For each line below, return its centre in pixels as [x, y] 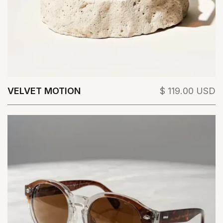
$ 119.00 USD [188, 91]
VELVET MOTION [44, 91]
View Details [105, 112]
